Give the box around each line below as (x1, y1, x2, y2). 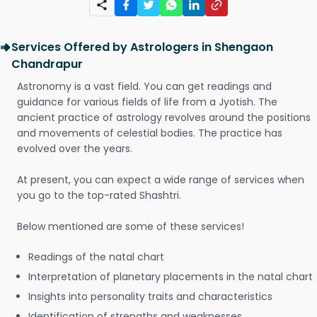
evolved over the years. (17, 142, 132, 156)
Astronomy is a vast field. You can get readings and (17, 79, 272, 93)
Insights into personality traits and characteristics (28, 289, 272, 304)
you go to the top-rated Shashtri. (17, 188, 181, 202)
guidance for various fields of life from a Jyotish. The (17, 95, 277, 109)
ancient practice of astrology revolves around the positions (17, 110, 311, 125)
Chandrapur (11, 56, 83, 72)
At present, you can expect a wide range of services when (17, 173, 304, 187)
